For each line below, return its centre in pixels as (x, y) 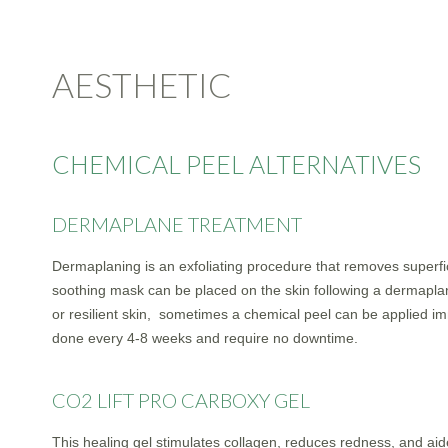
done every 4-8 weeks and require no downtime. (205, 338)
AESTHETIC (142, 85)
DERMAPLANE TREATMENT (177, 224)
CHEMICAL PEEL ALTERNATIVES (236, 164)
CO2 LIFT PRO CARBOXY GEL (181, 400)
